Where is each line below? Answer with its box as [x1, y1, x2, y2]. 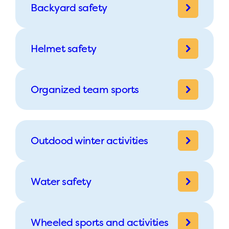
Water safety [31, 174, 91, 188]
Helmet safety [31, 41, 97, 55]
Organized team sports [31, 82, 139, 96]
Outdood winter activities [31, 133, 148, 147]
